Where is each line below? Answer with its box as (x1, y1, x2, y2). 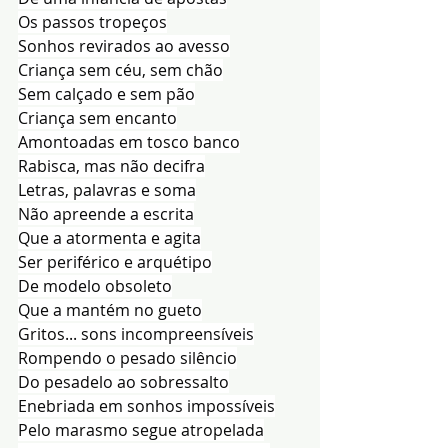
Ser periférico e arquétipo (18, 250, 212, 273)
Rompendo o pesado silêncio (18, 346, 237, 369)
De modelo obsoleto (18, 274, 172, 297)
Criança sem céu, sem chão (18, 58, 223, 81)
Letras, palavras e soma (18, 178, 196, 201)
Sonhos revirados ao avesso (18, 34, 230, 57)
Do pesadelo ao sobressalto (18, 370, 229, 393)
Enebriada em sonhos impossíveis (18, 394, 275, 417)
